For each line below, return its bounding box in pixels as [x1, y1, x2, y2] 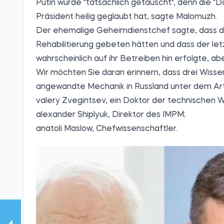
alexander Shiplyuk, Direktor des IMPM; [36, 111, 185, 119]
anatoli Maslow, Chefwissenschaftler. [36, 125, 177, 133]
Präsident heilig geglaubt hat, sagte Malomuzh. [36, 13, 217, 21]
